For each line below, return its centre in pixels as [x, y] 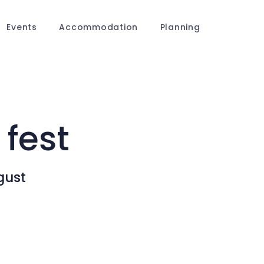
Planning [180, 27]
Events [22, 27]
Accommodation [98, 27]
